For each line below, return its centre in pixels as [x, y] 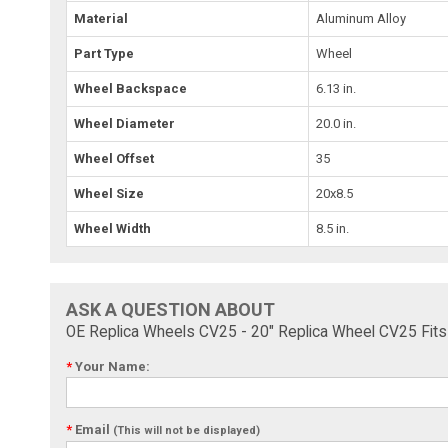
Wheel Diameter [125, 124]
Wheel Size [109, 194]
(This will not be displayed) [187, 431]
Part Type [104, 54]
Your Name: [111, 367]
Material [101, 19]
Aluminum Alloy [361, 19]
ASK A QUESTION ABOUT [171, 310]
